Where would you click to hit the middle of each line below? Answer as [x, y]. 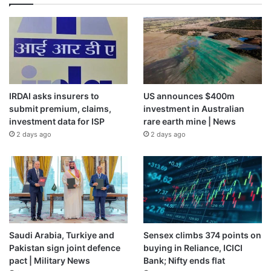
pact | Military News [50, 260]
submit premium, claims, [60, 108]
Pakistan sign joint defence [65, 247]
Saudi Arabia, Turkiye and [62, 235]
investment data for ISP [57, 121]
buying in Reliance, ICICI [193, 247]
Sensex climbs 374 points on [202, 235]
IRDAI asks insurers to [54, 96]
